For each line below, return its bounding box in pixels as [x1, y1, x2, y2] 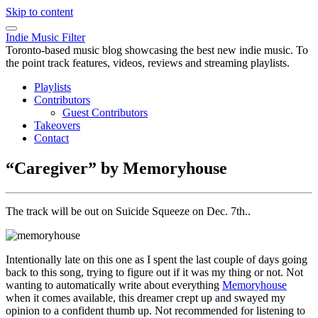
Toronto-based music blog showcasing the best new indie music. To [6, 44, 308, 56]
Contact [34, 132, 69, 144]
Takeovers [34, 119, 80, 131]
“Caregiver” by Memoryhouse [6, 158, 227, 177]
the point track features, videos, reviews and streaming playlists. [6, 57, 290, 69]
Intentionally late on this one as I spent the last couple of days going [6, 253, 307, 265]
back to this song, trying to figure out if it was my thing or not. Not [6, 265, 303, 278]
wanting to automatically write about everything [6, 278, 222, 291]
